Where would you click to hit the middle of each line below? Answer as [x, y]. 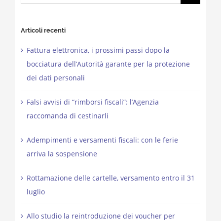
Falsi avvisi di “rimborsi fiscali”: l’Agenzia [92, 102]
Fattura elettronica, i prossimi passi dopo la [98, 50]
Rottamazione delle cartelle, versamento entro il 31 [110, 178]
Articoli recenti [43, 31]
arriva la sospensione [62, 154]
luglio [36, 192]
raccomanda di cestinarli [67, 116]
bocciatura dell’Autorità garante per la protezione [108, 64]
